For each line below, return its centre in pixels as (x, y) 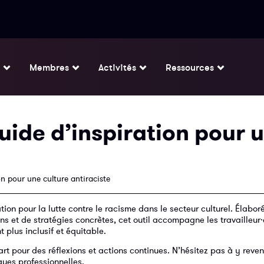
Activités (117, 67)
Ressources (190, 67)
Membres (49, 67)
